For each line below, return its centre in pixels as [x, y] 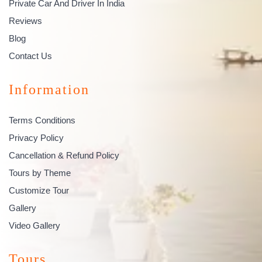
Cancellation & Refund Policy [64, 155]
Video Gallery [35, 225]
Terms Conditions [42, 120]
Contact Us [30, 56]
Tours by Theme [40, 173]
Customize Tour [39, 190]
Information [49, 89]
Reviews [25, 20]
